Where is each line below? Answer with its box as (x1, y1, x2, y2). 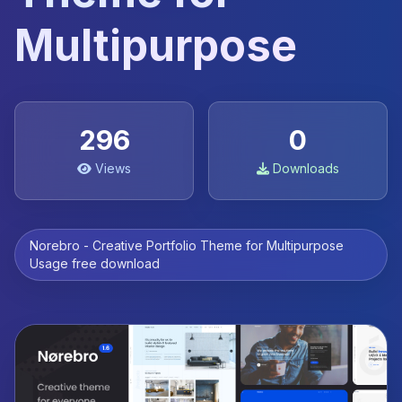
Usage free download (30, 256, 160, 271)
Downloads (273, 161, 339, 176)
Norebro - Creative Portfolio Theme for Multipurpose (30, 238, 344, 253)
